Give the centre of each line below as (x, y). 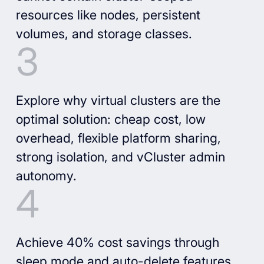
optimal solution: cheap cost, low (110, 119)
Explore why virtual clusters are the (118, 100)
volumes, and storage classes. (104, 33)
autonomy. (46, 175)
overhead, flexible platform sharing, (118, 138)
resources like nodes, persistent (108, 14)
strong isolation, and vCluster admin (120, 156)
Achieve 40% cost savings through (117, 242)
